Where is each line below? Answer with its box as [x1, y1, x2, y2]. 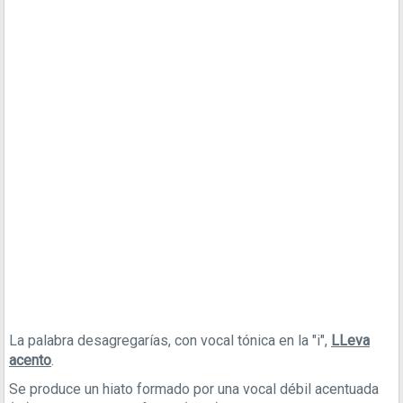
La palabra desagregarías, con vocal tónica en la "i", [9, 332, 331, 349]
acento [9, 352, 51, 369]
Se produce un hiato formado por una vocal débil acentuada [9, 381, 379, 398]
